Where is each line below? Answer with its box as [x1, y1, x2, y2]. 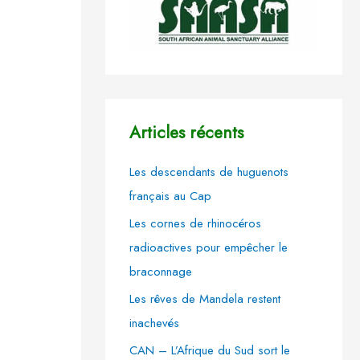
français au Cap [129, 187, 211, 206]
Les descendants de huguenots [129, 163, 288, 182]
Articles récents [129, 121, 243, 145]
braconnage [129, 263, 192, 281]
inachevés [129, 313, 179, 332]
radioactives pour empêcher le [129, 239, 288, 257]
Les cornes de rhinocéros [129, 215, 261, 233]
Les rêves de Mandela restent [129, 289, 280, 308]
